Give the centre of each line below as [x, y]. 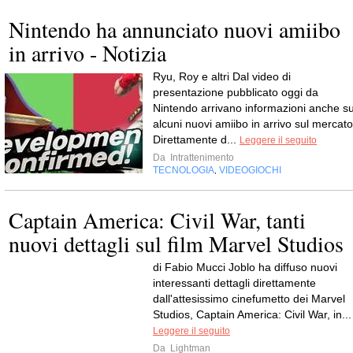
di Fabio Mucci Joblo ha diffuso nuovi [245, 267]
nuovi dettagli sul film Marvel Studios [176, 243]
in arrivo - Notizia [87, 53]
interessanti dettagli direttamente [234, 283]
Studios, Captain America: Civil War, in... [252, 314]
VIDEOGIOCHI [250, 170]
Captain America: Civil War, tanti [157, 220]
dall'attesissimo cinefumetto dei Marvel [249, 299]
